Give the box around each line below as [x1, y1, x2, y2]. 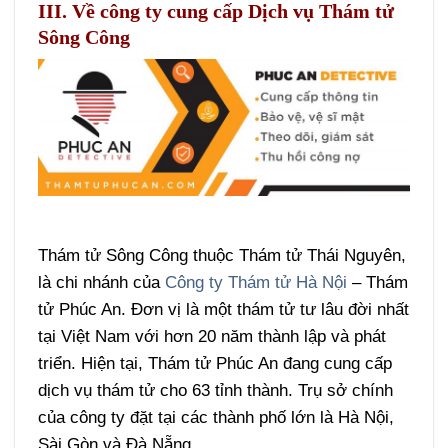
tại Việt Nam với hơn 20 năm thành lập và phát [38, 327, 387, 347]
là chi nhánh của [38, 273, 166, 293]
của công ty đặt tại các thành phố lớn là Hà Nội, [38, 408, 395, 428]
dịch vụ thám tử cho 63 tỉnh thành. [38, 381, 299, 401]
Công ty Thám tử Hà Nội [165, 273, 348, 293]
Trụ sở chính [298, 381, 394, 401]
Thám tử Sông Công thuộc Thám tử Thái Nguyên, [38, 246, 407, 266]
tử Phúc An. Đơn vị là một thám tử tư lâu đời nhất [38, 300, 410, 320]
